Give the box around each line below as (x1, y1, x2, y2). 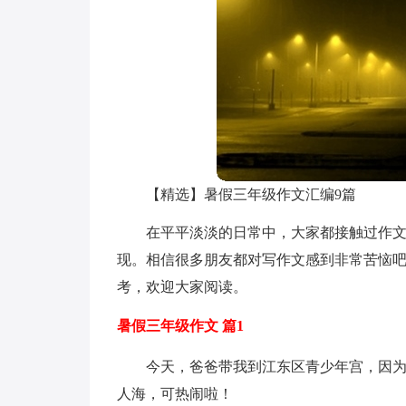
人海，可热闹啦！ (116, 386, 233, 401)
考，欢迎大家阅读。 (116, 279, 247, 295)
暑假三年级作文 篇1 (116, 318, 244, 333)
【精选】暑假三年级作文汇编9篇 (145, 187, 356, 202)
